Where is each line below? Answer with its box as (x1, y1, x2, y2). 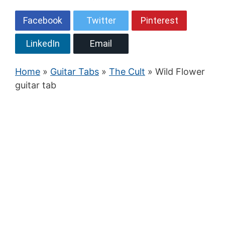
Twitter (86, 15, 116, 26)
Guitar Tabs (50, 66, 99, 77)
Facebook (23, 15, 62, 26)
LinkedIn (26, 38, 60, 49)
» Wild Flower (145, 66, 205, 77)
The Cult (109, 66, 145, 77)
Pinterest (140, 15, 178, 26)
